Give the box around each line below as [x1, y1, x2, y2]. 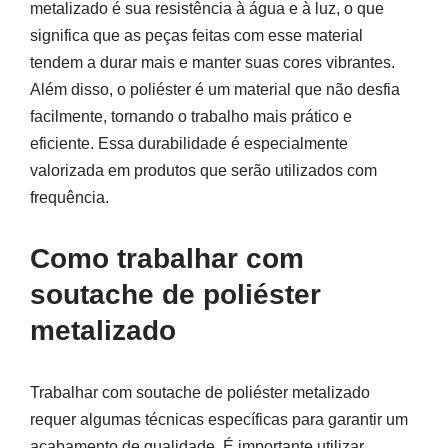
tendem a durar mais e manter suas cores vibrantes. [30, 54, 395, 72]
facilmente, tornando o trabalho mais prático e [30, 108, 352, 126]
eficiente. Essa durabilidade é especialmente [30, 135, 348, 153]
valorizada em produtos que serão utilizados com [30, 162, 377, 180]
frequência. [30, 189, 109, 207]
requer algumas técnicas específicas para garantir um [30, 411, 408, 429]
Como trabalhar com [30, 243, 304, 275]
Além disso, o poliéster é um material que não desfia [30, 81, 400, 99]
